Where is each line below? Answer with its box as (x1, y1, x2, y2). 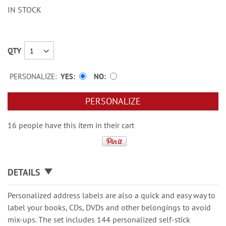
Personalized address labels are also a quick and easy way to (8, 190, 215, 200)
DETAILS (8, 166, 40, 178)
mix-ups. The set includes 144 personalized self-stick (8, 214, 190, 224)
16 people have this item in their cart (8, 120, 134, 130)
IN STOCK (8, 5, 41, 15)
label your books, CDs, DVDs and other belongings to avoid (8, 202, 211, 212)
